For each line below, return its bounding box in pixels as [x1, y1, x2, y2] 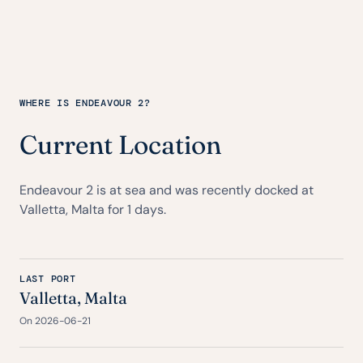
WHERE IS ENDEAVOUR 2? [19, 96, 151, 109]
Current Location [19, 129, 221, 160]
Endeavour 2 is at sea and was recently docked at [19, 181, 314, 199]
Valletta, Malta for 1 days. [19, 201, 166, 218]
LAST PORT [19, 272, 76, 285]
